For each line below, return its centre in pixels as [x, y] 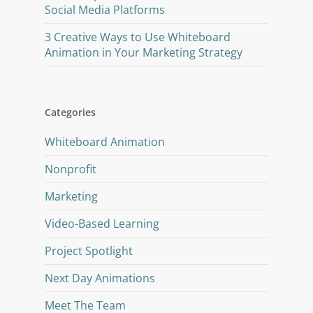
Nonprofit [71, 169]
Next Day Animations [100, 278]
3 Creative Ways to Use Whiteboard [138, 37]
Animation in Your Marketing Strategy [144, 52]
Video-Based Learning [102, 223]
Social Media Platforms [105, 9]
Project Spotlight [89, 250]
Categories [70, 112]
